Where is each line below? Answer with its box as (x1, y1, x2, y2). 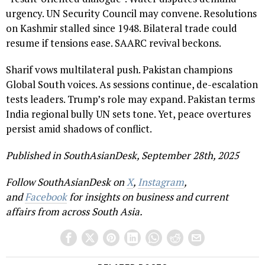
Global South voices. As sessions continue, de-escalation (6, 77, 258, 91)
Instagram (138, 174, 184, 189)
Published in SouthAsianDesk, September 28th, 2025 (6, 148, 239, 162)
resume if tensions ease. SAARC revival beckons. (6, 35, 221, 50)
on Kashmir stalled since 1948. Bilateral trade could (6, 21, 237, 35)
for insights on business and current (67, 189, 228, 203)
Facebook (25, 189, 67, 203)
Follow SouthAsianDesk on (6, 174, 127, 189)
